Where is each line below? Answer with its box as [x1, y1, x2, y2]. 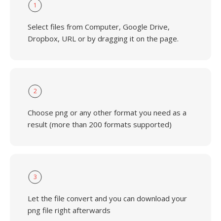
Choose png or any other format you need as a [28, 108, 186, 117]
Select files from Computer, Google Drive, [28, 22, 170, 32]
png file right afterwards [28, 205, 110, 215]
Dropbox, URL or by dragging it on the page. [28, 34, 179, 43]
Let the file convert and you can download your [28, 193, 187, 203]
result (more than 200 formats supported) [28, 119, 172, 129]
